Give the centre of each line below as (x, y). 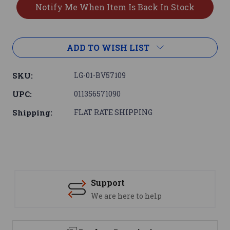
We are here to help (126, 196)
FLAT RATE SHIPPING (113, 112)
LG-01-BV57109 (100, 75)
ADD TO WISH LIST (108, 48)
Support (108, 183)
